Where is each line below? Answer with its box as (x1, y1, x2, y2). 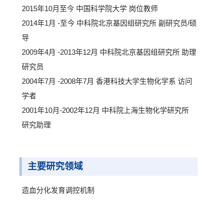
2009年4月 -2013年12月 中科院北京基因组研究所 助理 (22, 48, 196, 56)
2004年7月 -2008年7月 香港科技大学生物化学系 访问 (22, 77, 192, 85)
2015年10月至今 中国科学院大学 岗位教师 (22, 4, 158, 13)
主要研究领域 (28, 161, 83, 171)
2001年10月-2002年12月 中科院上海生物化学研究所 (22, 106, 189, 114)
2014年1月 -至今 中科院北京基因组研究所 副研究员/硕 (22, 19, 197, 27)
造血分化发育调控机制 (22, 186, 94, 194)
